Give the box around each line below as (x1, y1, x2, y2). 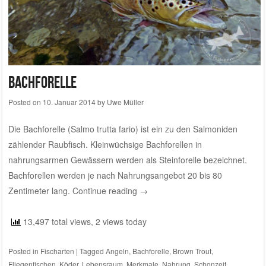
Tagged (79, 246, 106, 256)
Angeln (105, 246, 129, 256)
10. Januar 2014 (42, 97, 96, 107)
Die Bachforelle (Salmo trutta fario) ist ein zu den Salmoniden (8, 123, 237, 135)
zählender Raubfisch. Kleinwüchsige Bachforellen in (8, 138, 202, 151)
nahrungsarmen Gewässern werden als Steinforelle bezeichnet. (8, 154, 247, 166)
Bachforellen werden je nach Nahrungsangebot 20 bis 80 (8, 169, 222, 182)
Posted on (8, 97, 43, 107)
